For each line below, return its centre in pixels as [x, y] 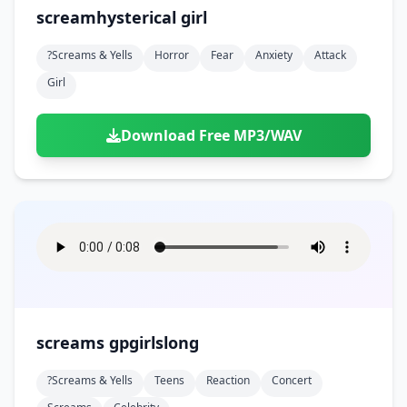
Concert [292, 380]
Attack [330, 55]
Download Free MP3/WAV [211, 135]
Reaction [228, 380]
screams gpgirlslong [118, 342]
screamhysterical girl [122, 17]
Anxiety [274, 55]
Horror [172, 55]
